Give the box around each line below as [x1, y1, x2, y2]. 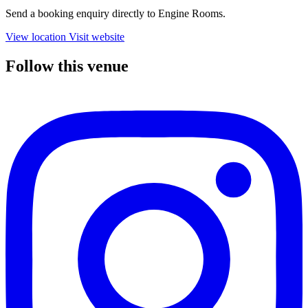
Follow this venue [5, 57, 129, 76]
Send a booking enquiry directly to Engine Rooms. [5, 8, 225, 20]
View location [5, 31, 66, 43]
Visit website [69, 31, 124, 43]
